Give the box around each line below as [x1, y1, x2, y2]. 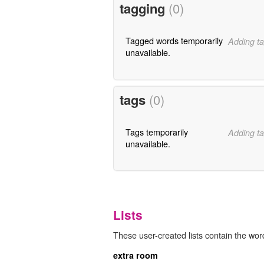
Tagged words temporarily [125, 34, 223, 47]
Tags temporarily [125, 125, 188, 138]
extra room [113, 249, 158, 262]
